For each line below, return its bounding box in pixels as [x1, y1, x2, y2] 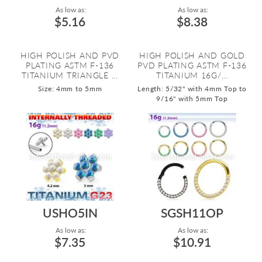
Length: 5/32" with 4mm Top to [137, 84, 247, 93]
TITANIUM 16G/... [156, 70, 228, 80]
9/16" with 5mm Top [156, 94, 228, 103]
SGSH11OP [161, 205, 223, 220]
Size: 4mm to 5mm [37, 84, 102, 93]
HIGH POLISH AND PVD [20, 50, 119, 60]
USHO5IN [42, 205, 98, 220]
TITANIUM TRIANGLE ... [22, 70, 118, 80]
